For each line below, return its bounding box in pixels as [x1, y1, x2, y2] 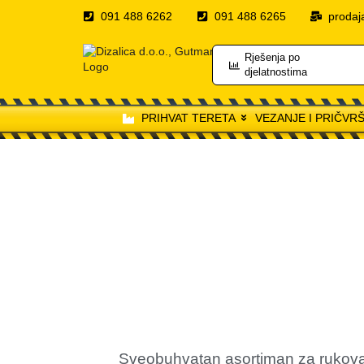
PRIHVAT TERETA [141, 111, 236, 125]
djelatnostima [245, 66, 308, 79]
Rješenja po [245, 51, 301, 64]
